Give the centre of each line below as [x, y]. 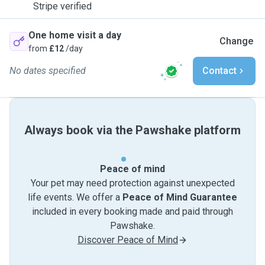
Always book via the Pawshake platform [132, 130]
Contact [219, 71]
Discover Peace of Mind [128, 240]
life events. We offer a [75, 197]
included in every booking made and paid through [132, 211]
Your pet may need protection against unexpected [132, 183]
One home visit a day [75, 35]
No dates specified [48, 71]
